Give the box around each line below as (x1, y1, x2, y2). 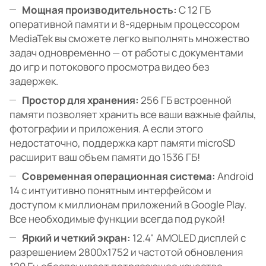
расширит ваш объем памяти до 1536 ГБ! (9, 150, 200, 164)
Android (216, 169, 254, 183)
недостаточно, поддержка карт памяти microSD (9, 136, 235, 150)
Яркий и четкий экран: (22, 231, 131, 245)
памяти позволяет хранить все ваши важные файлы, (9, 107, 256, 122)
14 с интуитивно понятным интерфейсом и (9, 183, 211, 198)
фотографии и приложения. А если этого (9, 122, 203, 136)
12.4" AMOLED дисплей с (131, 231, 246, 245)
